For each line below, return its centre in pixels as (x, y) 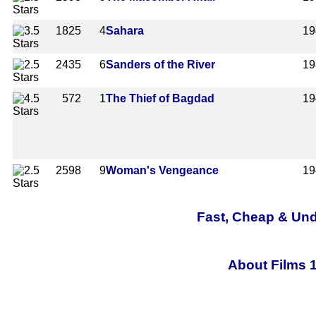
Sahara (125, 30)
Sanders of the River (160, 64)
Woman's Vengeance (162, 170)
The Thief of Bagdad (160, 98)
